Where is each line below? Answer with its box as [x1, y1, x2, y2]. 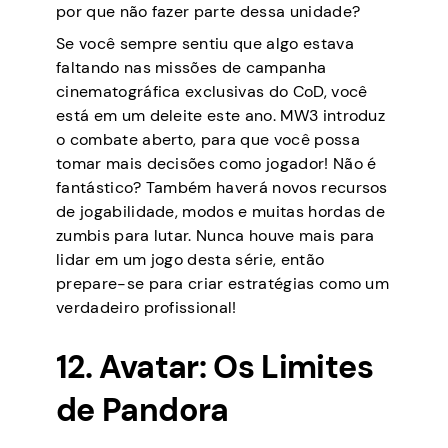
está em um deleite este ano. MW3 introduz [56, 104, 386, 126]
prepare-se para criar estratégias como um [56, 272, 390, 294]
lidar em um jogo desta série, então [56, 248, 325, 270]
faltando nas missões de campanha [56, 56, 327, 78]
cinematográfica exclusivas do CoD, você [56, 80, 368, 102]
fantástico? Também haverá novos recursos [56, 176, 388, 198]
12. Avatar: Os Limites [56, 346, 373, 389]
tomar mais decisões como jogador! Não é [56, 152, 377, 174]
